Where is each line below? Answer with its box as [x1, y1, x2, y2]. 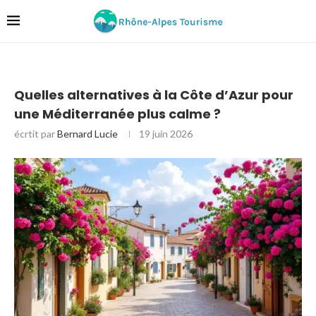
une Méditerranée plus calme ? [14, 104, 221, 123]
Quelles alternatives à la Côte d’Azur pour [14, 85, 293, 104]
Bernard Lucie [57, 127, 118, 140]
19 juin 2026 [139, 127, 193, 140]
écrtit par [14, 127, 57, 140]
